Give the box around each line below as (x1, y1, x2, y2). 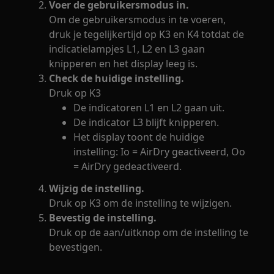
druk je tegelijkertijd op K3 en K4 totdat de (49, 27, 245, 41)
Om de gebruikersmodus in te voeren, (49, 12, 226, 26)
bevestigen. (49, 240, 103, 254)
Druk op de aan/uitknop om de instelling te (49, 225, 249, 239)
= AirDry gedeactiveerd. (73, 159, 182, 173)
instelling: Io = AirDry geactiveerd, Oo (73, 144, 246, 158)
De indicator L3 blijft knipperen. (73, 115, 220, 129)
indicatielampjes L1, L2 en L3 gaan (49, 42, 206, 56)
